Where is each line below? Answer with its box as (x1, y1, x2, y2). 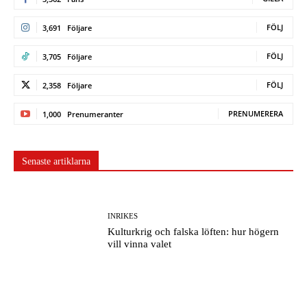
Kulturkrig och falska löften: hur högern (108, 225, 280, 237)
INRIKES (108, 211, 138, 220)
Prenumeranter (67, 108, 123, 119)
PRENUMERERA (228, 108, 283, 119)
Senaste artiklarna (22, 156, 90, 167)
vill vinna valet (108, 238, 172, 249)
